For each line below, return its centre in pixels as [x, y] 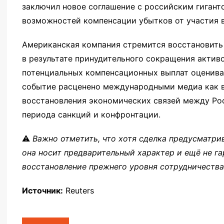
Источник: [42, 191]
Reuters [78, 191]
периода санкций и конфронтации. [91, 115]
